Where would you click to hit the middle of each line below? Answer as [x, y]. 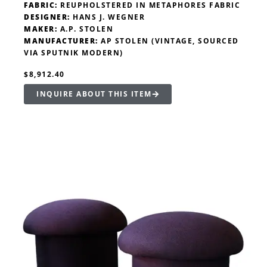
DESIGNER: [47, 17]
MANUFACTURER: [61, 41]
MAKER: [41, 29]
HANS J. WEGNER [107, 17]
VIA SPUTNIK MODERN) [74, 53]
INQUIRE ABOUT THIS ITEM [94, 94]
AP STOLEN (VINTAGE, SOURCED [168, 41]
